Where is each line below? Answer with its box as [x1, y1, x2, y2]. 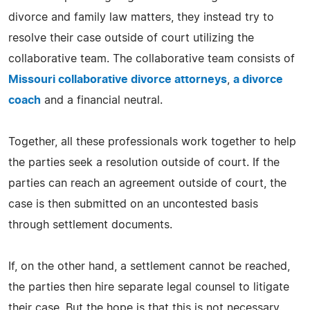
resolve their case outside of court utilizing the [8, 32, 254, 44]
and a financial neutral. [41, 94, 163, 106]
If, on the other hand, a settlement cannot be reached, [8, 260, 290, 272]
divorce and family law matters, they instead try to [8, 11, 274, 23]
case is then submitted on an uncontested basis [8, 198, 258, 210]
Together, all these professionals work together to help [8, 136, 296, 147]
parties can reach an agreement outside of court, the [8, 177, 286, 189]
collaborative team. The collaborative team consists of [8, 53, 295, 64]
